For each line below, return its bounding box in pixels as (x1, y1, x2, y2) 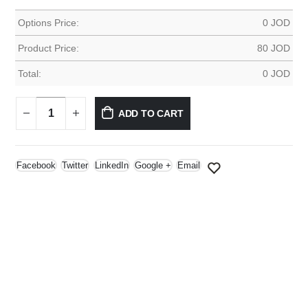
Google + (134, 159, 171, 170)
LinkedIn (94, 159, 129, 170)
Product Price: (18, 42, 79, 54)
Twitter (62, 159, 89, 170)
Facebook (16, 159, 56, 170)
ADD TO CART (118, 107, 184, 119)
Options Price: (18, 16, 79, 28)
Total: (18, 67, 41, 79)
